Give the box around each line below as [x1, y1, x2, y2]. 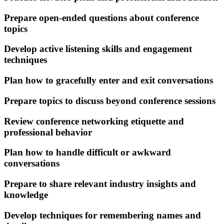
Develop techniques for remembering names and [4, 209, 201, 220]
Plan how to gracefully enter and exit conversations [4, 75, 213, 86]
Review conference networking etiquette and [4, 115, 184, 126]
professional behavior [4, 126, 92, 137]
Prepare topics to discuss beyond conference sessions [4, 95, 215, 106]
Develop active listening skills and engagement [4, 43, 192, 54]
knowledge [4, 189, 48, 200]
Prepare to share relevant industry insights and [4, 178, 196, 189]
